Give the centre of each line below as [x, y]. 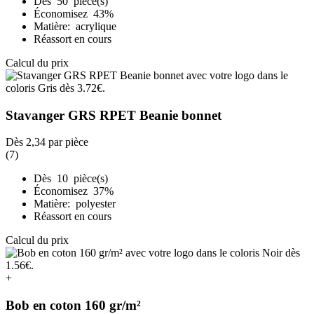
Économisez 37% [75, 191]
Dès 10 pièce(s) [71, 179]
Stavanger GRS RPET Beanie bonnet [114, 115]
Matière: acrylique [75, 26]
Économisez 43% [75, 14]
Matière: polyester [75, 204]
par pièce [67, 142]
